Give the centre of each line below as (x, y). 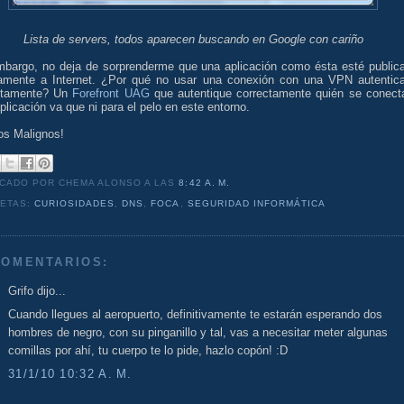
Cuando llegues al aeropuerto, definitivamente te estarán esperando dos (195, 315)
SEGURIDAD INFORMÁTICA (256, 204)
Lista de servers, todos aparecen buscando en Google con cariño (193, 39)
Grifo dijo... (37, 290)
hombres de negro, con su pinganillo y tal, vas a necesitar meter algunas (198, 333)
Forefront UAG (111, 93)
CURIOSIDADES (75, 204)
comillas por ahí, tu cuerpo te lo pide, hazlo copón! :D (148, 351)
